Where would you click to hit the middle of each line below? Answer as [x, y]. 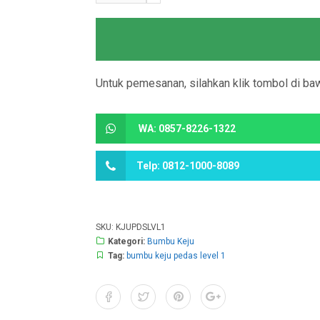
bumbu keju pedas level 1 [176, 256]
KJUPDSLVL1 [141, 227]
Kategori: [128, 241]
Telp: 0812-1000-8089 [188, 166]
